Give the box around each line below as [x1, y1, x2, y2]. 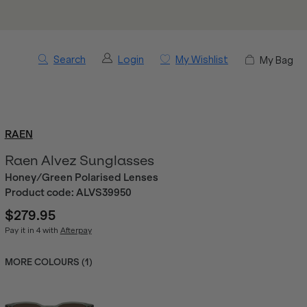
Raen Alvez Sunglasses [4, 152, 154, 169]
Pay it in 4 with [4, 225, 60, 235]
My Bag [260, 53, 293, 66]
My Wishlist [175, 53, 228, 66]
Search [53, 53, 86, 66]
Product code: [4, 186, 76, 199]
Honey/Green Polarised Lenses [4, 171, 158, 184]
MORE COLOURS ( [4, 257, 85, 267]
